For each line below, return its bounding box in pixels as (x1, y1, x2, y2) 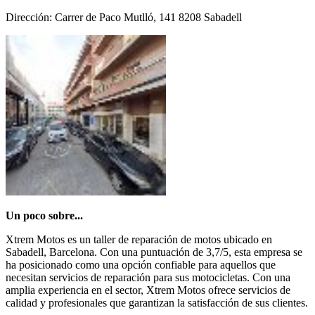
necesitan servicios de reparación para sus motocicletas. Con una (6, 271, 290, 283)
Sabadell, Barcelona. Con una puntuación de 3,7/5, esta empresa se (6, 245, 302, 258)
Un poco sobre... (6, 209, 83, 221)
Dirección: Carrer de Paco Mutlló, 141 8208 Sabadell (6, 11, 242, 23)
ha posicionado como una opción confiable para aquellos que (6, 258, 276, 271)
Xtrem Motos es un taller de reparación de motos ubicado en (6, 233, 272, 245)
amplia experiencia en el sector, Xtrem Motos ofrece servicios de (6, 283, 290, 296)
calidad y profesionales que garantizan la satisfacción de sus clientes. (6, 296, 308, 309)
